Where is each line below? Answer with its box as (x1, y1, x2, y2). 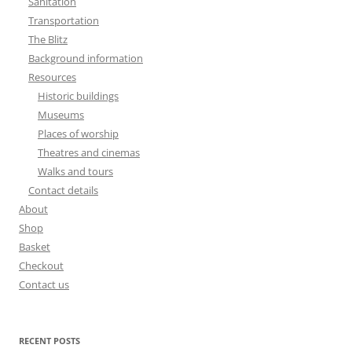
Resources (28, 70, 76, 85)
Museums (38, 108, 84, 123)
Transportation (28, 13, 99, 28)
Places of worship (38, 126, 119, 141)
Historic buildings (38, 89, 119, 104)
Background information (28, 51, 143, 66)
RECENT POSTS (19, 335, 80, 347)
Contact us (19, 277, 69, 292)
